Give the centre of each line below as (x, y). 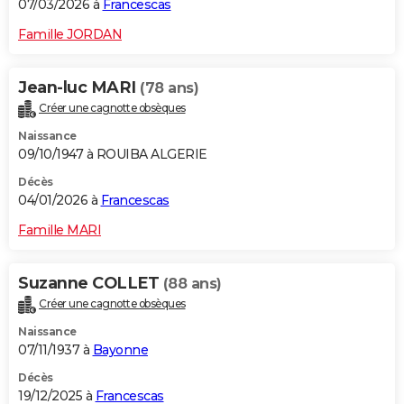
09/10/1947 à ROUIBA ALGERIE (113, 154)
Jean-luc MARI (79, 88)
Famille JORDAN (70, 35)
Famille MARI (60, 230)
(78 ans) (169, 88)
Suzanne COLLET (91, 283)
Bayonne (120, 349)
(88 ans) (192, 283)
